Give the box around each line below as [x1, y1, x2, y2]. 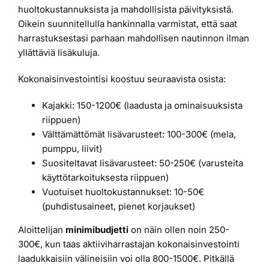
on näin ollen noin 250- [128, 223, 229, 235]
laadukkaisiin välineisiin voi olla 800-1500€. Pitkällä [18, 252, 234, 264]
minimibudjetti [65, 223, 128, 235]
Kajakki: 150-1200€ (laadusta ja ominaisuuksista [42, 99, 243, 111]
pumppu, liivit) [42, 142, 102, 154]
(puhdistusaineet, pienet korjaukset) [42, 200, 195, 212]
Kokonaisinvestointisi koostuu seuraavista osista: [18, 73, 226, 85]
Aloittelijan [18, 223, 65, 235]
